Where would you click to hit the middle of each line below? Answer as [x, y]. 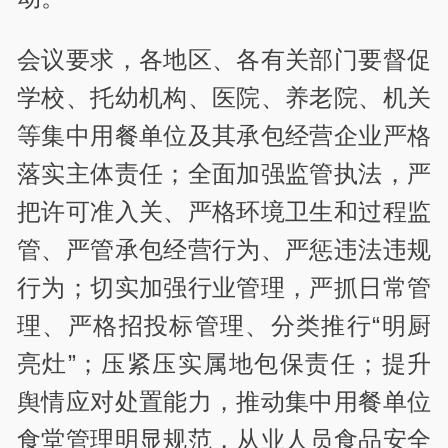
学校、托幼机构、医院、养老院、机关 [224, 98]
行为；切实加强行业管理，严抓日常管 [224, 288]
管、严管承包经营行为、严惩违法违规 [224, 250]
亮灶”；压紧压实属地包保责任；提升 [224, 364]
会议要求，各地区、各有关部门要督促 [224, 60]
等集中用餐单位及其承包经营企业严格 [224, 136]
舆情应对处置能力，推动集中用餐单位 [224, 402]
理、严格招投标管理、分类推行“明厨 [224, 326]
